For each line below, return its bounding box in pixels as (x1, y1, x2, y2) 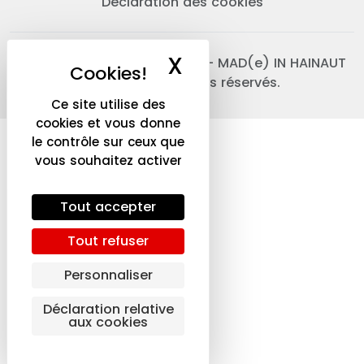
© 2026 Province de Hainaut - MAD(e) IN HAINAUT (18, 53, 346, 72)
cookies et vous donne (36, 115, 180, 132)
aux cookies (68, 313, 148, 331)
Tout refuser (67, 232, 149, 250)
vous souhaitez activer (34, 152, 182, 169)
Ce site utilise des (50, 96, 166, 113)
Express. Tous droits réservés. (84, 72, 280, 92)
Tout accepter (60, 197, 156, 216)
